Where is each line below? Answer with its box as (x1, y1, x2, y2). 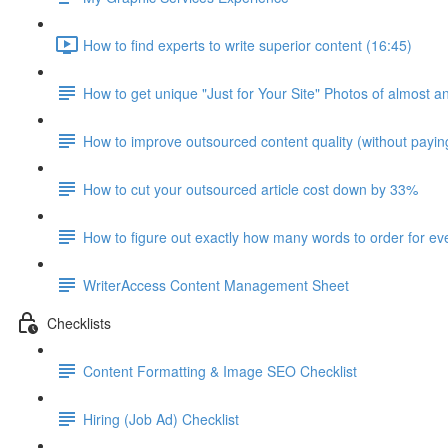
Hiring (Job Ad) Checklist (83, 408, 239, 429)
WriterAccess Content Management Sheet (83, 274, 349, 295)
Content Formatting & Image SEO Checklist (83, 360, 357, 381)
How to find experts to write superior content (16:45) (83, 34, 412, 55)
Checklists (47, 312, 111, 333)
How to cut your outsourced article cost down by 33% (83, 178, 418, 199)
